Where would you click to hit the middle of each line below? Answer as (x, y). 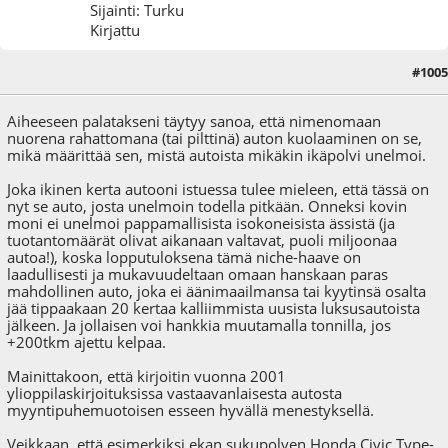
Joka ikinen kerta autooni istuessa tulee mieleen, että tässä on (218, 189)
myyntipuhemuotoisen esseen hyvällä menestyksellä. (191, 410)
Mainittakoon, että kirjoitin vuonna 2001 (147, 376)
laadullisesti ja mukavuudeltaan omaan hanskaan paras (198, 274)
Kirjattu (115, 30)
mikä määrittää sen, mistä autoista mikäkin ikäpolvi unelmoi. (217, 155)
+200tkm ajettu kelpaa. (87, 342)
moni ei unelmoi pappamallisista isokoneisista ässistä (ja (201, 223)
